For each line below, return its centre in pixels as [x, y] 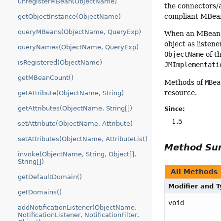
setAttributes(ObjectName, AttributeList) [83, 139]
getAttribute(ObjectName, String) [71, 93]
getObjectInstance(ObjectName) [69, 17]
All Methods [194, 172]
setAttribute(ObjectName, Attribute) [75, 124]
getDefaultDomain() [50, 177]
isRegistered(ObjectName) [60, 62]
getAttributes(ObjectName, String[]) [75, 108]
